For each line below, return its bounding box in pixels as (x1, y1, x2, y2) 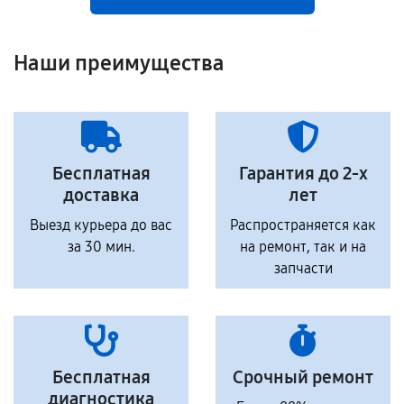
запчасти (273, 260, 333, 277)
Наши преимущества (14, 50, 225, 76)
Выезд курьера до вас (30, 216, 172, 234)
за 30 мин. (67, 238, 135, 255)
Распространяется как (230, 216, 376, 234)
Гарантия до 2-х (238, 162, 368, 184)
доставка (63, 184, 139, 206)
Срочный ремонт (233, 366, 373, 388)
